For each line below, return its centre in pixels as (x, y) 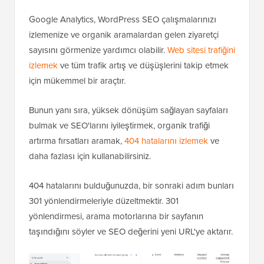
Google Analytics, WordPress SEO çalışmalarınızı (123, 19)
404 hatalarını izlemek (166, 141)
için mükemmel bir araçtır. (77, 81)
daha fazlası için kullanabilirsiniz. (90, 156)
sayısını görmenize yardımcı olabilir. (98, 50)
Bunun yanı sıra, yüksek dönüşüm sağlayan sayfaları (128, 110)
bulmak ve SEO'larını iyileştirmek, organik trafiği (119, 126)
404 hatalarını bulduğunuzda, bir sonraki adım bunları (131, 186)
